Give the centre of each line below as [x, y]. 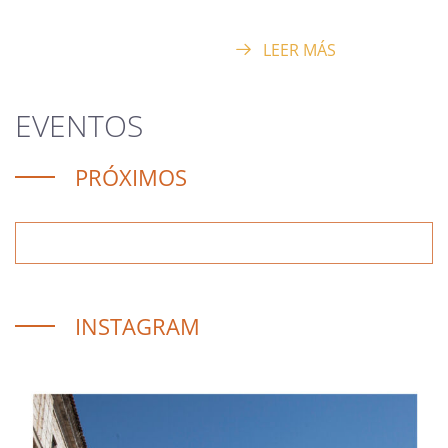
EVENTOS [79, 125]
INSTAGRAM [137, 325]
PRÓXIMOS [131, 176]
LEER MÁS [297, 49]
